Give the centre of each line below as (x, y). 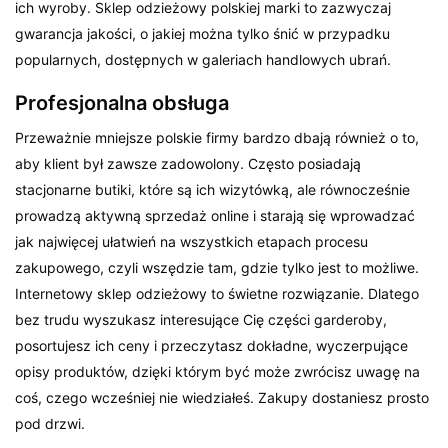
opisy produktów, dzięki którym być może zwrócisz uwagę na (218, 371)
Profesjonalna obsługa (122, 102)
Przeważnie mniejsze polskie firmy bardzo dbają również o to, (217, 137)
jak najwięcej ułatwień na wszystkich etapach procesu (192, 241)
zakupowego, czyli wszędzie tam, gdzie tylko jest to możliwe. (217, 267)
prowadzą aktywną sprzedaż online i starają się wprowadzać (215, 215)
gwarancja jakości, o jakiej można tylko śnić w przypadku (203, 33)
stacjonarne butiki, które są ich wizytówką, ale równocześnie (213, 189)
